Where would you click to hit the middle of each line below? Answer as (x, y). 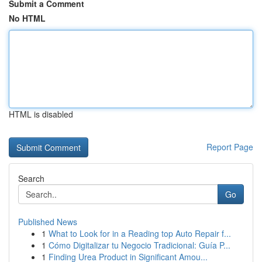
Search (31, 178)
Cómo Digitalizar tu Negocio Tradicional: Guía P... (139, 245)
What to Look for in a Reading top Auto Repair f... (140, 233)
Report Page (230, 147)
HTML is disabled (41, 114)
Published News (48, 222)
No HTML (27, 18)
